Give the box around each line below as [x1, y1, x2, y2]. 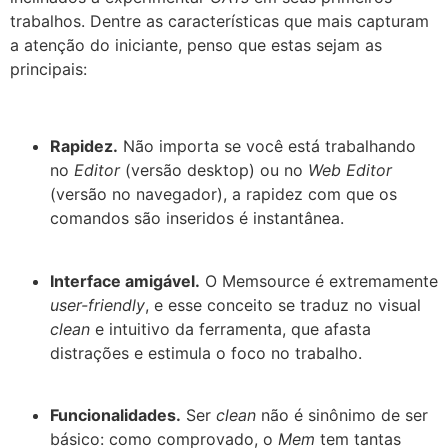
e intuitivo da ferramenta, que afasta [95, 318, 371, 339]
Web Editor [308, 160, 392, 181]
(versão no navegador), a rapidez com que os [50, 184, 397, 205]
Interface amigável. [50, 270, 200, 291]
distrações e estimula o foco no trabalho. [50, 342, 362, 363]
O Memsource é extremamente [200, 270, 438, 291]
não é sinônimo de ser [256, 404, 428, 425]
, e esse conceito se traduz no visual [145, 294, 421, 315]
